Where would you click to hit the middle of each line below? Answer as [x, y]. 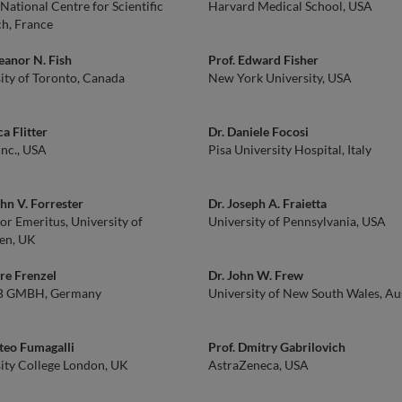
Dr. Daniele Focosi [258, 131]
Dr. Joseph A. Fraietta [267, 203]
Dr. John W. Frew [256, 275]
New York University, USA [280, 78]
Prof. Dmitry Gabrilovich [277, 347]
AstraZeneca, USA [258, 365]
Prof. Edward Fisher [263, 60]
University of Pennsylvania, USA [297, 221]
